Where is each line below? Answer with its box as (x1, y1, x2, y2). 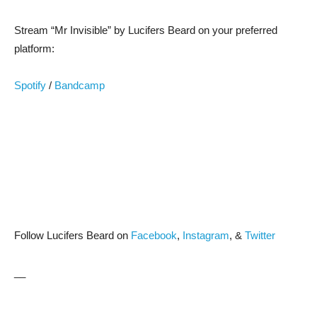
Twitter (245, 229, 275, 241)
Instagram (183, 229, 229, 241)
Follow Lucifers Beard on (14, 229, 131, 241)
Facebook (131, 229, 177, 241)
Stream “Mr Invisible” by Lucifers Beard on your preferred (14, 24, 277, 36)
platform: (14, 42, 54, 54)
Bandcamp (54, 79, 105, 91)
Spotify (14, 79, 49, 91)
